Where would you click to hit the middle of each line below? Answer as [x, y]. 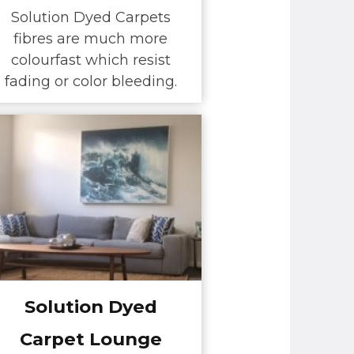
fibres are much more [90, 39]
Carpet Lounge [90, 339]
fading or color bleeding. [90, 82]
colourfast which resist [90, 60]
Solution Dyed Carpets [90, 18]
